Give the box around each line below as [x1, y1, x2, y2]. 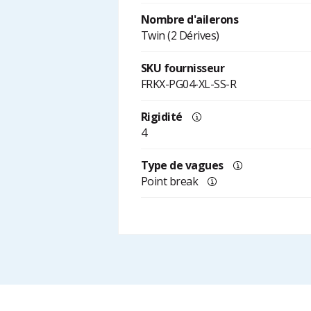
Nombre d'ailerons [140, 12, 239, 28]
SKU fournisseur [140, 60, 225, 76]
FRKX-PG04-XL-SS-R [140, 76, 237, 92]
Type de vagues [140, 158, 224, 174]
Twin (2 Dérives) [140, 28, 219, 44]
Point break [140, 174, 199, 190]
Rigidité [140, 109, 183, 125]
